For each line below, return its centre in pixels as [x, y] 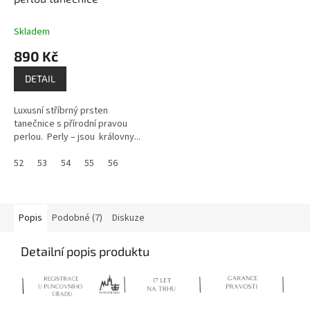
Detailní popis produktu [85, 252]
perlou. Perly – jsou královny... [77, 137]
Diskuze [128, 218]
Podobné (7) [77, 218]
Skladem [32, 32]
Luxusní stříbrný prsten [61, 111]
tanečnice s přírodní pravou [71, 124]
